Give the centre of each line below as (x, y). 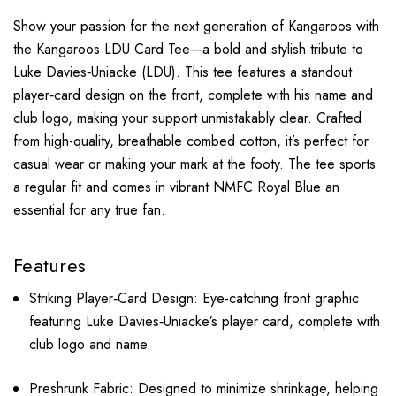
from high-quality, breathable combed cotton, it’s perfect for (191, 141)
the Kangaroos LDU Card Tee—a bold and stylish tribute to (188, 49)
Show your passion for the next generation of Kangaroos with (196, 27)
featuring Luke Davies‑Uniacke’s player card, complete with (205, 322)
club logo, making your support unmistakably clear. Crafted (187, 118)
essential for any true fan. (89, 210)
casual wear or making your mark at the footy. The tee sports (194, 164)
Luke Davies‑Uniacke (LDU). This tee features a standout (183, 72)
